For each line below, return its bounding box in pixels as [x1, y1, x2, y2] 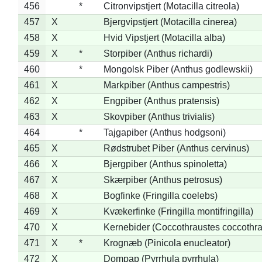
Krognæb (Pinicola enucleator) [103, 237, 230, 248]
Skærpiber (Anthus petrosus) [103, 174, 222, 185]
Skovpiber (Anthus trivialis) [103, 111, 215, 122]
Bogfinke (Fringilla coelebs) [103, 190, 218, 201]
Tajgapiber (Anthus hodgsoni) [103, 127, 226, 137]
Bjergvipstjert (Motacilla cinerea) [103, 16, 237, 27]
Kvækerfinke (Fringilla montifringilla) [103, 206, 253, 216]
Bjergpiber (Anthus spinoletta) [103, 158, 227, 169]
